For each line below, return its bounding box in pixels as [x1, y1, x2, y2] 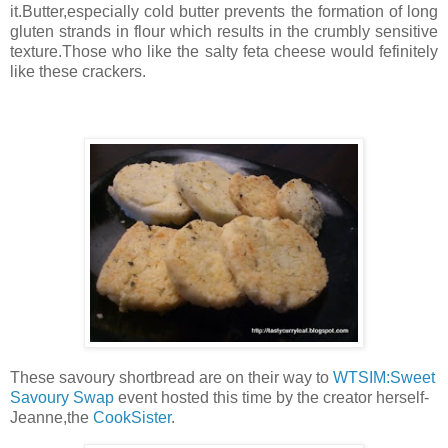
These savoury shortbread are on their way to [10, 369, 333, 387]
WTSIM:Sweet [333, 369, 435, 387]
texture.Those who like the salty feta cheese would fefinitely [10, 42, 438, 60]
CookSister [93, 409, 171, 427]
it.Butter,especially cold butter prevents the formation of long [10, 2, 438, 20]
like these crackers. [10, 62, 146, 80]
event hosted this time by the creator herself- [118, 389, 429, 407]
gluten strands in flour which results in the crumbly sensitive [10, 22, 438, 40]
